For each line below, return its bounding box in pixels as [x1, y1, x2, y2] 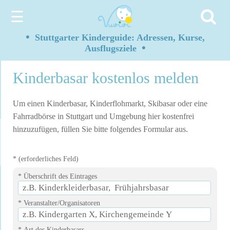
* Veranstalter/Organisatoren [18, 199, 100, 207]
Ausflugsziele [84, 43, 142, 53]
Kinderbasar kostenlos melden [13, 69, 199, 86]
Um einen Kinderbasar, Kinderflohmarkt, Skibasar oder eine [13, 99, 207, 108]
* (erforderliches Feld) [13, 155, 79, 163]
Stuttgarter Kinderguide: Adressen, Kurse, [29, 32, 205, 43]
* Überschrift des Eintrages [18, 172, 97, 181]
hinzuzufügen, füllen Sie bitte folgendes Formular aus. [13, 125, 188, 134]
